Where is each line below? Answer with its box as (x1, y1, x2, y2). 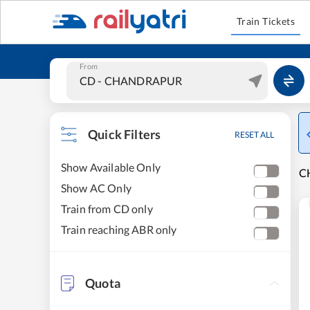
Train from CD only (61, 202, 153, 215)
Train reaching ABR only (61, 223, 177, 236)
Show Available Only (61, 161, 161, 174)
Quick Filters (88, 127, 161, 142)
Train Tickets (236, 15, 295, 27)
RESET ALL (235, 129, 274, 140)
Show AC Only (61, 181, 131, 194)
